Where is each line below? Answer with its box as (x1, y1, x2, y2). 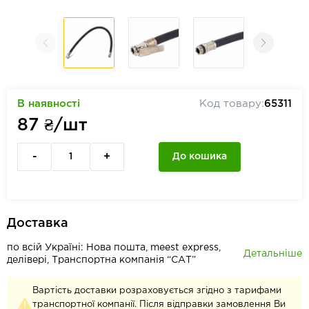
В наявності (17, 99, 80, 108)
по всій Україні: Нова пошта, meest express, (7, 243, 221, 252)
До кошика (172, 152, 227, 161)
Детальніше (243, 249, 302, 258)
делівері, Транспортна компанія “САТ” (7, 256, 196, 264)
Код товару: (199, 99, 264, 108)
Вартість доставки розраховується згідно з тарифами (32, 287, 281, 295)
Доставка (7, 218, 68, 229)
